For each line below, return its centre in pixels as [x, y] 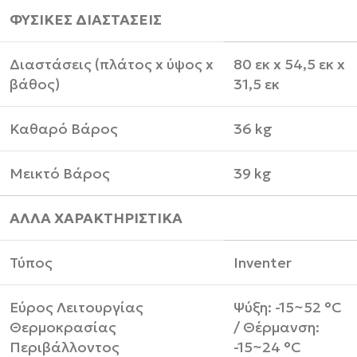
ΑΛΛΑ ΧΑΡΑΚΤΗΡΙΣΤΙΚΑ [96, 218]
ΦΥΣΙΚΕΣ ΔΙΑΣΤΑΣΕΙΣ [86, 19]
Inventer [263, 262]
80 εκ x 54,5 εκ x [289, 64]
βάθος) [35, 84]
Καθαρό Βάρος [64, 128]
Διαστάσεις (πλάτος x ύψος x [112, 64]
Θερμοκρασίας [63, 327]
